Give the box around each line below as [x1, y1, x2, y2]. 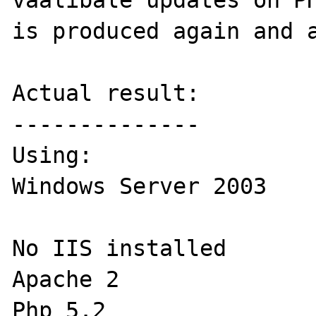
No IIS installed [12, 236, 227, 261]
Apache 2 [12, 267, 120, 292]
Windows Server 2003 [12, 174, 281, 199]
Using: [12, 142, 93, 168]
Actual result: [12, 80, 200, 106]
